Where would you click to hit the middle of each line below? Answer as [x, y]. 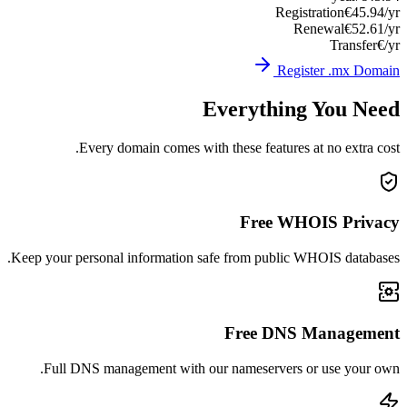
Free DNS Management [312, 333]
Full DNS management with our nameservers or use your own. [222, 368]
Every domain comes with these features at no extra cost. [239, 147]
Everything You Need [301, 109]
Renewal [319, 28]
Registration [310, 12]
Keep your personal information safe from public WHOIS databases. [205, 258]
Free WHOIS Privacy [320, 223]
